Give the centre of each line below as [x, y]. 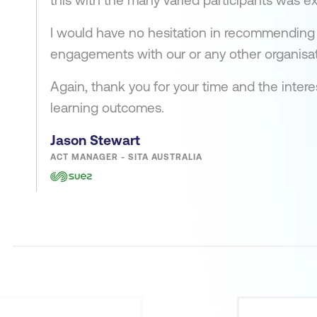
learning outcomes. [107, 108]
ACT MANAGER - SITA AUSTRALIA [126, 157]
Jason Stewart [95, 140]
